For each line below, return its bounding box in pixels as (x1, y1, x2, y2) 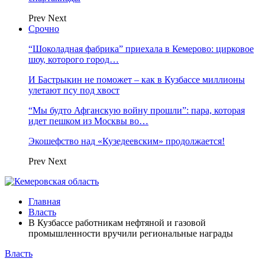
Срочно (28, 24, 59, 34)
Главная (28, 196, 60, 206)
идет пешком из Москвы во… (28, 116, 148, 126)
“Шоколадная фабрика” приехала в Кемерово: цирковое (28, 44, 254, 54)
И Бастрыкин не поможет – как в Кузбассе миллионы (28, 75, 245, 85)
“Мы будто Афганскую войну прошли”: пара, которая (28, 105, 245, 115)
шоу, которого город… (28, 54, 119, 64)
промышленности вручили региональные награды (28, 228, 233, 238)
